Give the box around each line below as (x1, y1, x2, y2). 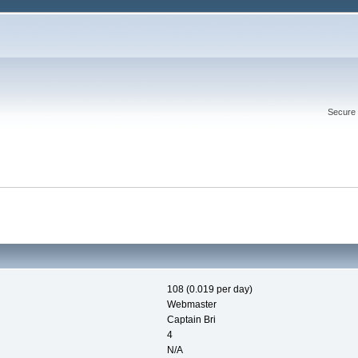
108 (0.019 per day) (166, 284, 253, 296)
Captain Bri (166, 314, 216, 326)
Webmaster (166, 299, 217, 311)
